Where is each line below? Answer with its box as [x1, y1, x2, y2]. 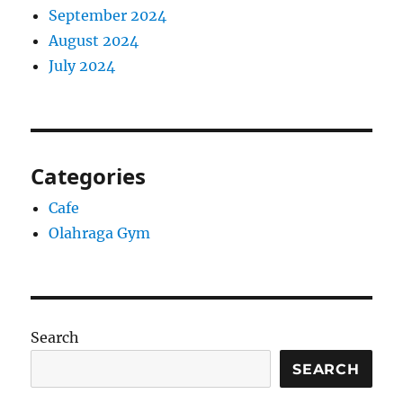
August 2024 [49, 31, 139, 50]
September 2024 [49, 6, 167, 25]
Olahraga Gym [49, 224, 151, 243]
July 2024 [49, 57, 116, 76]
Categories [31, 161, 147, 192]
